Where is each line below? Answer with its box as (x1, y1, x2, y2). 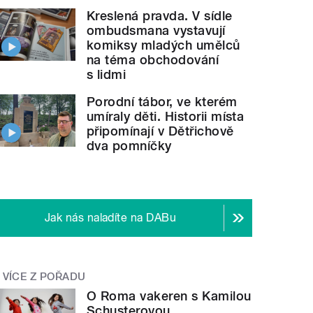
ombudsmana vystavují (87, 22, 226, 38)
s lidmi (87, 66, 126, 82)
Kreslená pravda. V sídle (87, 8, 233, 23)
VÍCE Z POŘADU (2, 270, 86, 283)
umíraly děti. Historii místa (87, 108, 245, 124)
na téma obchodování (87, 52, 219, 67)
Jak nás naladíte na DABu (44, 210, 177, 224)
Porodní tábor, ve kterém (87, 94, 238, 109)
